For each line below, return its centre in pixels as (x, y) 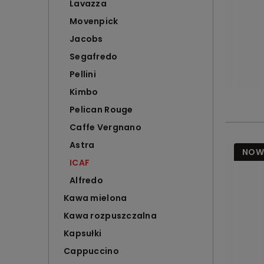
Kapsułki (83, 234)
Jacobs (86, 39)
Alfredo (86, 181)
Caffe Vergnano (105, 128)
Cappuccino (91, 251)
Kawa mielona (95, 198)
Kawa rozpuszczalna (110, 216)
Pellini (83, 75)
